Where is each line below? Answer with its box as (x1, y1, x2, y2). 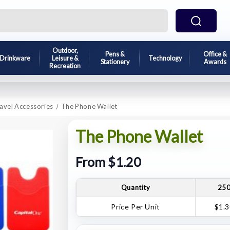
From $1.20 (75, 154, 141, 170)
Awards (203, 58, 226, 66)
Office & (203, 50, 227, 58)
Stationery (101, 58, 129, 66)
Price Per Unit (111, 202, 160, 211)
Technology (148, 54, 182, 62)
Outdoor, (52, 46, 78, 54)
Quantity (121, 183, 150, 191)
